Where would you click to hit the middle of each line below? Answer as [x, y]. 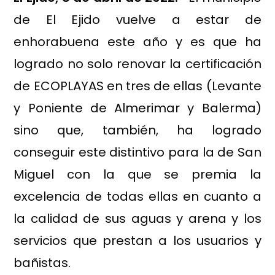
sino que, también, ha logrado [137, 130]
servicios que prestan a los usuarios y [137, 241]
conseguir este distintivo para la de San [137, 153]
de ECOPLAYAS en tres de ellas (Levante [137, 86]
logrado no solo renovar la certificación [137, 64]
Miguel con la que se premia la [137, 175]
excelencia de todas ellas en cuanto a [137, 197]
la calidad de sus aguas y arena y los [137, 219]
